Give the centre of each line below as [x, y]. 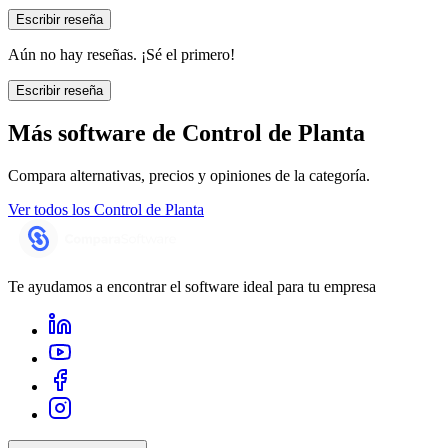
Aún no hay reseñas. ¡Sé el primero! [121, 54]
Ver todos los [49, 210]
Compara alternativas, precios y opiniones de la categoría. [189, 176]
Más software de [92, 133]
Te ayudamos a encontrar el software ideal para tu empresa [192, 287]
